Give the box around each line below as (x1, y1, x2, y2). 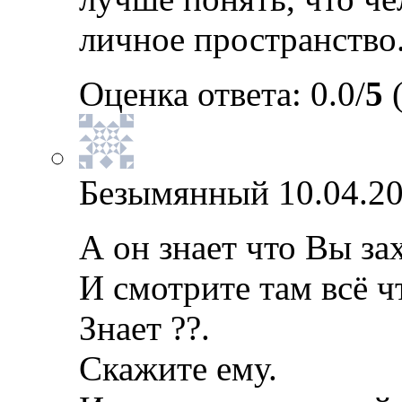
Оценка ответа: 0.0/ (79, 74, 365, 113)
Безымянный (79, 173, 269, 212)
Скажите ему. (79, 349, 277, 388)
